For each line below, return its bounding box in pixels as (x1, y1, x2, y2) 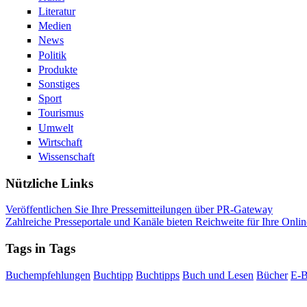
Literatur (38, 5, 75, 18)
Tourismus (38, 107, 84, 119)
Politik (38, 49, 66, 61)
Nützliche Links (5, 175, 93, 191)
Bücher (256, 269, 288, 281)
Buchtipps (136, 269, 180, 281)
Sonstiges (38, 77, 79, 90)
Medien (38, 20, 71, 32)
